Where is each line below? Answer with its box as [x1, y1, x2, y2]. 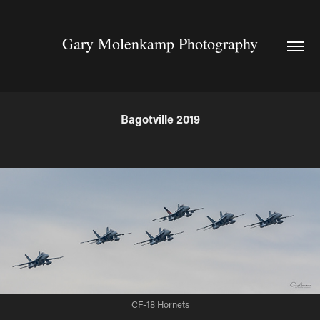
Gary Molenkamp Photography [62, 33, 258, 54]
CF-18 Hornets [131, 298, 189, 311]
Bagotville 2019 [120, 111, 200, 126]
